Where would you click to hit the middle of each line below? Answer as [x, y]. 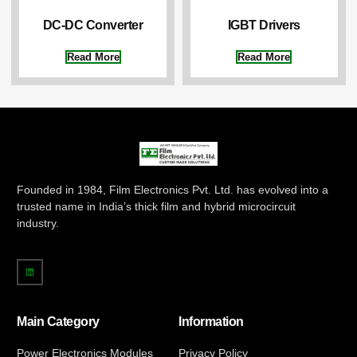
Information [211, 321]
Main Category [58, 321]
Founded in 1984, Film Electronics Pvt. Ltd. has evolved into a [173, 189]
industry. [38, 223]
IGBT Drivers [264, 25]
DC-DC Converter [93, 25]
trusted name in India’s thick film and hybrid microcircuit [157, 206]
